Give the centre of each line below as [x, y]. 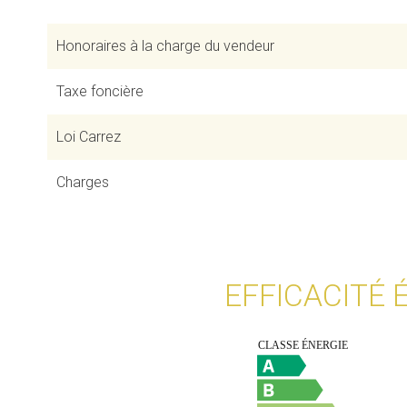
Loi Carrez [89, 137]
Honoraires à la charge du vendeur [165, 46]
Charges [83, 182]
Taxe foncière [100, 91]
